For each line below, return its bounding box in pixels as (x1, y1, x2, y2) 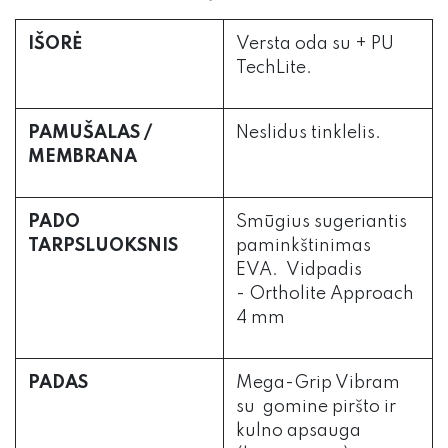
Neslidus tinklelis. (236, 124, 381, 143)
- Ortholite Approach (236, 285, 414, 304)
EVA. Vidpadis (236, 261, 362, 280)
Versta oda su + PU (236, 35, 394, 54)
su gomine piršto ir (236, 398, 396, 417)
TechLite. (236, 59, 312, 78)
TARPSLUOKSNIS (28, 237, 178, 256)
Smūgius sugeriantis (236, 213, 407, 232)
